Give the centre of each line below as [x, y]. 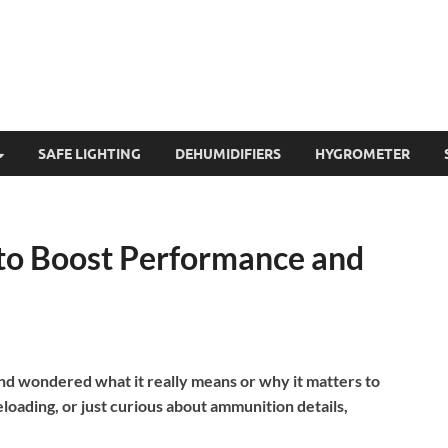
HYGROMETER [362, 153]
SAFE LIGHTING [89, 153]
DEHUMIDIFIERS [228, 153]
